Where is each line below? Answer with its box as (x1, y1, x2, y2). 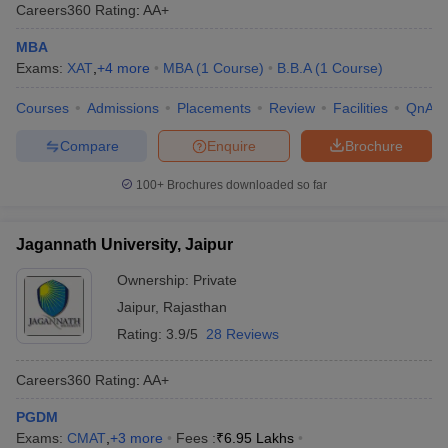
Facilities (333, 100, 388, 116)
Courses (16, 100, 69, 116)
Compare (59, 137, 119, 154)
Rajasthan (163, 299, 227, 315)
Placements (177, 100, 251, 116)
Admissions (87, 100, 159, 116)
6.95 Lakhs (224, 430, 294, 446)
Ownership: (117, 272, 193, 288)
